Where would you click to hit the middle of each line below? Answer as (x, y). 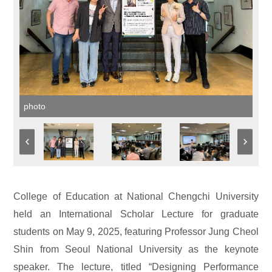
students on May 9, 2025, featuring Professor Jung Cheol (136, 232)
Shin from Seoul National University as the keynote (136, 250)
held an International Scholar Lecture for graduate (136, 214)
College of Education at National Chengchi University (136, 197)
